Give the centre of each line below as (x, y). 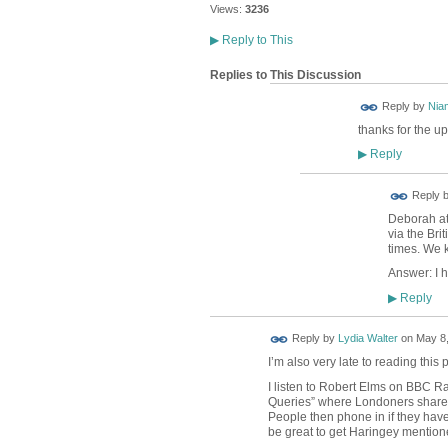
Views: (225, 8)
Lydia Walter (367, 338)
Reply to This (255, 39)
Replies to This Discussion (285, 75)
